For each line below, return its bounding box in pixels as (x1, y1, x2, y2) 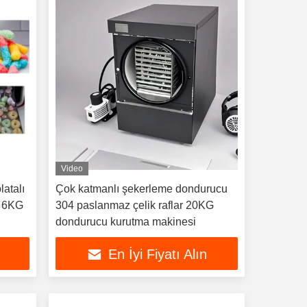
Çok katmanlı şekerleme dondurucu (55, 183, 228, 195)
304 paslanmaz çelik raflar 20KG (55, 199, 214, 211)
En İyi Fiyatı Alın (108, 247, 207, 262)
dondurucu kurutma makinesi (55, 216, 196, 228)
